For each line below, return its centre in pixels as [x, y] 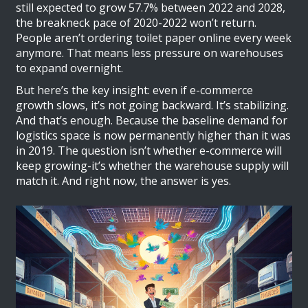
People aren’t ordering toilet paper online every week [154, 38]
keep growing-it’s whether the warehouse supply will [153, 166]
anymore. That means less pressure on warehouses [150, 53]
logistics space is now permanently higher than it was [154, 136]
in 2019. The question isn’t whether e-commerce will [149, 151]
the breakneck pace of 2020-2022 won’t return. [136, 23]
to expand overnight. [70, 68]
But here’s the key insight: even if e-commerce [135, 90]
